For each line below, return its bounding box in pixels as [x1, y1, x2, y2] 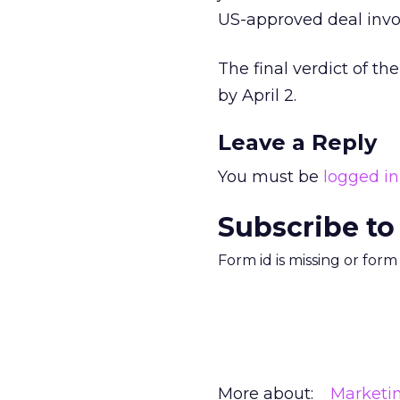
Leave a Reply [218, 129, 377, 155]
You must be [218, 167, 323, 187]
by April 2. [218, 86, 296, 105]
